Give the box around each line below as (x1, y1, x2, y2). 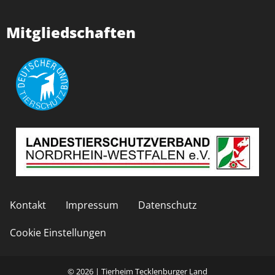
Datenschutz (138, 198, 197, 212)
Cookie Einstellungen (10, 226, 106, 240)
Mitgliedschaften (6, 22, 136, 43)
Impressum (66, 198, 118, 212)
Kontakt (10, 198, 46, 212)
